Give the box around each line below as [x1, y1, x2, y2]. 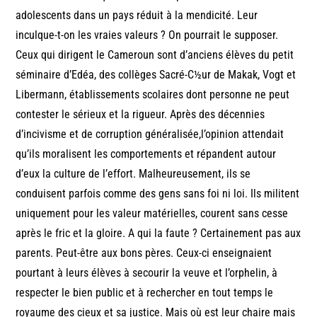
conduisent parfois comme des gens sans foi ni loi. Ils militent [16, 186, 300, 200]
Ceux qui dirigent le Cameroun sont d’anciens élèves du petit [16, 47, 294, 62]
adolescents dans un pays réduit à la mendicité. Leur [16, 8, 258, 22]
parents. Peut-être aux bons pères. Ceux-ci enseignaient [16, 246, 272, 260]
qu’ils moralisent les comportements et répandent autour [16, 146, 277, 161]
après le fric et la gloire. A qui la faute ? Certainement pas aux [16, 226, 301, 240]
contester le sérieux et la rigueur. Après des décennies [16, 107, 265, 121]
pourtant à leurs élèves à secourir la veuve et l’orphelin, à [16, 265, 278, 279]
